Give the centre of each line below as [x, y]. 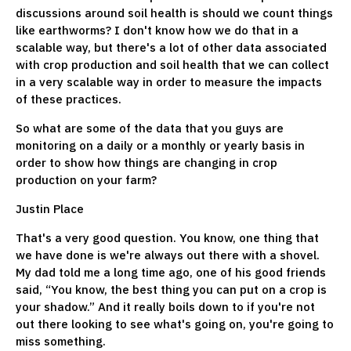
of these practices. [69, 99]
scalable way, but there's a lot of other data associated [171, 47]
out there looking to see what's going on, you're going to [175, 324]
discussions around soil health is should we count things [174, 13]
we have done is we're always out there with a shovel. [168, 255]
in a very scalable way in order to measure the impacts [169, 81]
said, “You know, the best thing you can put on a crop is [171, 289]
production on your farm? [86, 179]
